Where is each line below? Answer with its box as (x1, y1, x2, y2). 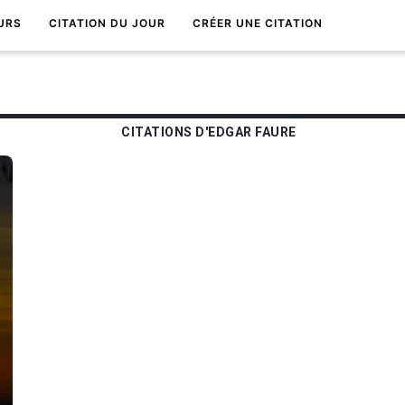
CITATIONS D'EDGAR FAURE (118, 125, 297, 139)
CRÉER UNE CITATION (193, 16, 323, 30)
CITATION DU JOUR (49, 16, 165, 30)
